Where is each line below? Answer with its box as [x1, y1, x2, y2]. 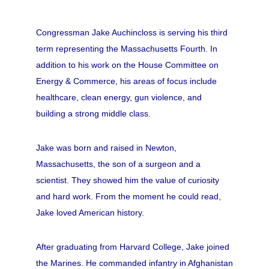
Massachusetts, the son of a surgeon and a [35, 159, 201, 169]
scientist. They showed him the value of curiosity [35, 175, 219, 186]
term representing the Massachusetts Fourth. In [35, 44, 217, 54]
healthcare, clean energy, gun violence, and [35, 92, 202, 103]
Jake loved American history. [35, 208, 144, 218]
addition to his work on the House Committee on [35, 60, 219, 70]
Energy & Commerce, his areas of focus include [35, 76, 217, 86]
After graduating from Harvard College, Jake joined [35, 242, 229, 252]
